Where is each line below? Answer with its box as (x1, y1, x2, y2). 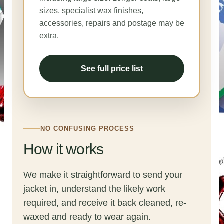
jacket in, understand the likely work (23, 183, 165, 194)
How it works (23, 140, 103, 157)
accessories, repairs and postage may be (39, 19, 184, 28)
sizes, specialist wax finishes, (39, 6, 143, 15)
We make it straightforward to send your (23, 169, 182, 180)
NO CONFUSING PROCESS (40, 124, 135, 132)
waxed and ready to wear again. (23, 211, 151, 222)
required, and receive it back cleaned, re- (23, 197, 186, 208)
